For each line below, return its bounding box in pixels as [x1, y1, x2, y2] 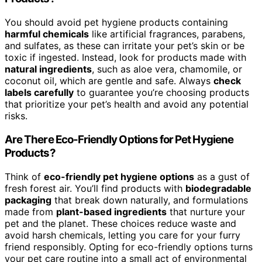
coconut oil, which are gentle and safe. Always [5, 75, 213, 87]
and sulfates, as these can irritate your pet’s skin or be [5, 40, 244, 52]
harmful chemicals [5, 28, 89, 40]
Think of [5, 170, 44, 182]
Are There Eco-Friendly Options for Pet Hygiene [5, 132, 233, 146]
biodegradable [185, 182, 251, 194]
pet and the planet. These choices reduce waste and [5, 217, 236, 229]
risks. [5, 110, 27, 122]
